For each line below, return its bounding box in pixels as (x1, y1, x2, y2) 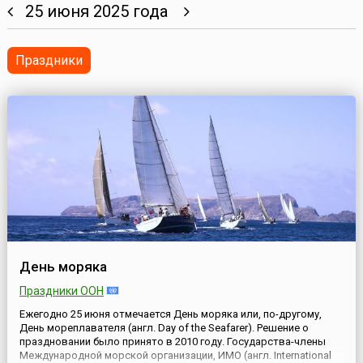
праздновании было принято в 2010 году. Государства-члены (19, 335, 326, 348)
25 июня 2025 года (12, 2, 184, 22)
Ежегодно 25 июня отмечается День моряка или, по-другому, (19, 308, 322, 321)
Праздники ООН (19, 284, 104, 298)
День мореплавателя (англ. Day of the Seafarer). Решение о (19, 322, 309, 335)
